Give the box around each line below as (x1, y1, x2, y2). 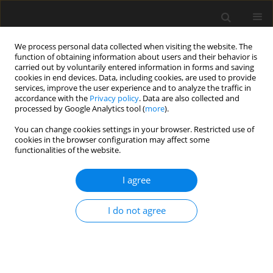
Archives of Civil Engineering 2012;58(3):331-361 (9, 210, 178, 222)
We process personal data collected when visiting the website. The (15, 41, 252, 52)
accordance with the (15, 93, 90, 104)
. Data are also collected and (139, 93, 239, 104)
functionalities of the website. (15, 145, 121, 155)
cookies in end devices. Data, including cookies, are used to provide (15, 73, 256, 83)
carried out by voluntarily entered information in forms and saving (15, 62, 254, 73)
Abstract (22, 245, 56, 257)
